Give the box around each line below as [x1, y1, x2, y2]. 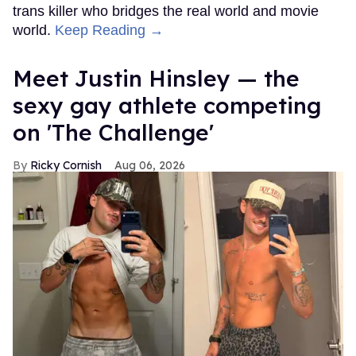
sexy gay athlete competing [13, 91, 321, 119]
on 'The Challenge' [13, 118, 214, 146]
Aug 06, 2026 [114, 157, 185, 172]
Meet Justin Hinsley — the [13, 64, 300, 92]
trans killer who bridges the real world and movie [13, 2, 319, 19]
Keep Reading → [55, 21, 164, 38]
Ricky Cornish [30, 157, 102, 172]
